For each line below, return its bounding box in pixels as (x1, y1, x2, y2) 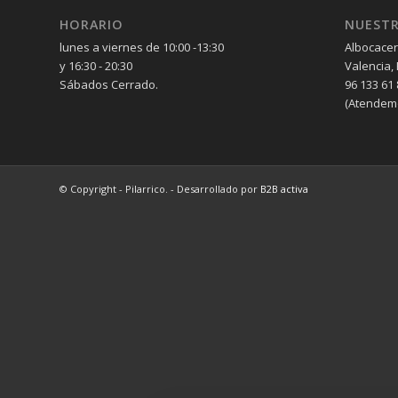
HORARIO (60, 16, 123, 34)
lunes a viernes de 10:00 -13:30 (60, 39, 224, 56)
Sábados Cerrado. (60, 76, 158, 93)
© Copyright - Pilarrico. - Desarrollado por (60, 182, 260, 196)
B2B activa (260, 182, 308, 196)
